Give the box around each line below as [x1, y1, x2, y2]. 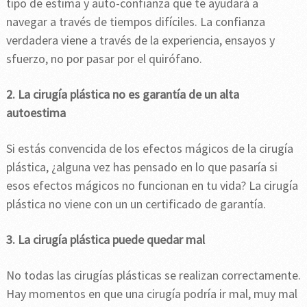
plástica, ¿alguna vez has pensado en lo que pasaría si [5, 158, 278, 175]
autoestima [5, 104, 66, 121]
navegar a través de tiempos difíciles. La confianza [5, 13, 265, 29]
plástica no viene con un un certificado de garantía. [5, 195, 269, 212]
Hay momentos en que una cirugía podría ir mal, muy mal [5, 285, 297, 302]
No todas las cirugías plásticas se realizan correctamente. [5, 267, 301, 283]
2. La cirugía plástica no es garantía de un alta [5, 86, 239, 102]
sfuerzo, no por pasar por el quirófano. [5, 50, 202, 66]
